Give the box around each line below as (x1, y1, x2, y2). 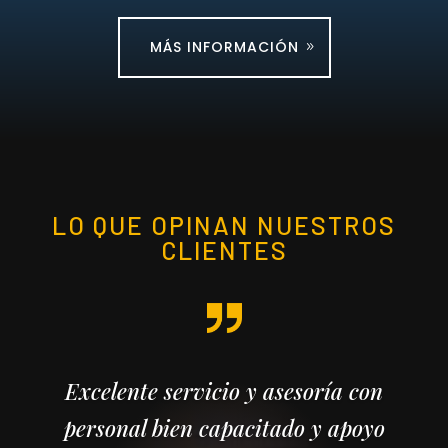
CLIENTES (160, 234, 288, 265)
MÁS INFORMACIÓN (149, 36, 299, 57)
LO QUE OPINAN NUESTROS (52, 209, 396, 240)
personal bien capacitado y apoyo (63, 412, 385, 443)
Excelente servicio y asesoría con (65, 375, 383, 406)
